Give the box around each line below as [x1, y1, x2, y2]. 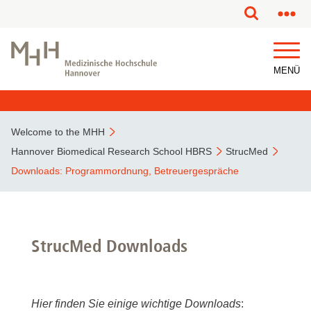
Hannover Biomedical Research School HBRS [11, 146, 212, 157]
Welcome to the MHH [11, 126, 105, 137]
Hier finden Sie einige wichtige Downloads [31, 298, 241, 310]
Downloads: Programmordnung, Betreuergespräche [11, 165, 239, 176]
